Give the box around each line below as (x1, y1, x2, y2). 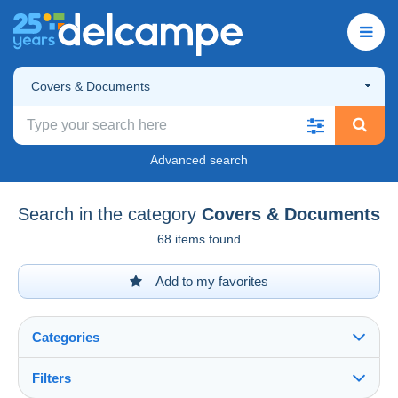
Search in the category (18, 203, 196, 224)
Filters (32, 370, 71, 386)
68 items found (157, 231, 241, 246)
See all (36, 380, 77, 396)
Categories (32, 329, 99, 345)
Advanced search (150, 152, 248, 167)
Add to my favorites (153, 273, 268, 289)
